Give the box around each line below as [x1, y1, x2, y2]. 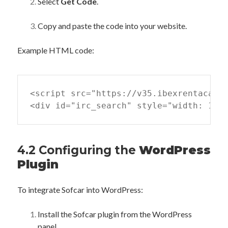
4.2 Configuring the [17, 143, 139, 157]
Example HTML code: [17, 45, 94, 55]
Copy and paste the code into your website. [38, 21, 187, 31]
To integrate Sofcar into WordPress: [17, 185, 143, 194]
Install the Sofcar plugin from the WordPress [38, 209, 192, 219]
